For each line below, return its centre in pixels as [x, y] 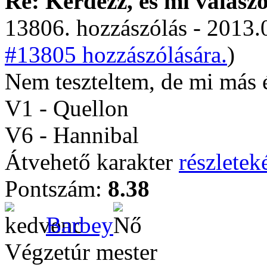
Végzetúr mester [81, 252]
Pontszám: [56, 189]
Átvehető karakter [92, 162]
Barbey [80, 225]
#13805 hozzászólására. [116, 55]
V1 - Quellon [67, 108]
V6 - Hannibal [72, 135]
